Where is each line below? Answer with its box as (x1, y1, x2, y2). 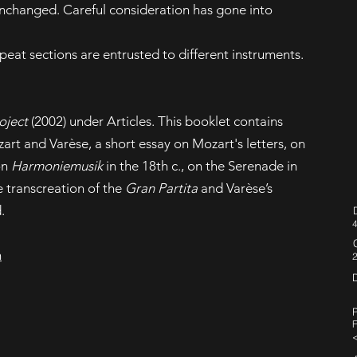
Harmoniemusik (11, 158, 103, 174)
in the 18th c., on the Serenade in (103, 158, 297, 174)
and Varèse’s (198, 180, 273, 196)
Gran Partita (125, 180, 198, 196)
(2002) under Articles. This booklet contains (28, 113, 283, 129)
